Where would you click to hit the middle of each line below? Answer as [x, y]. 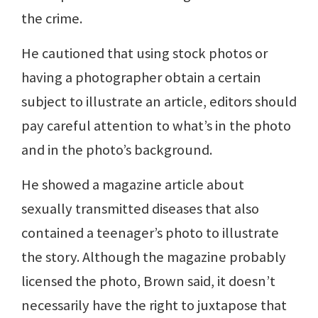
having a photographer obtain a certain [141, 78]
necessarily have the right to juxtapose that [154, 306]
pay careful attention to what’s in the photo [156, 126]
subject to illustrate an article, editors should [159, 102]
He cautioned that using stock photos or [144, 54]
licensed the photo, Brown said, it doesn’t [148, 281]
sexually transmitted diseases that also [140, 209]
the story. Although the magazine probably [154, 257]
